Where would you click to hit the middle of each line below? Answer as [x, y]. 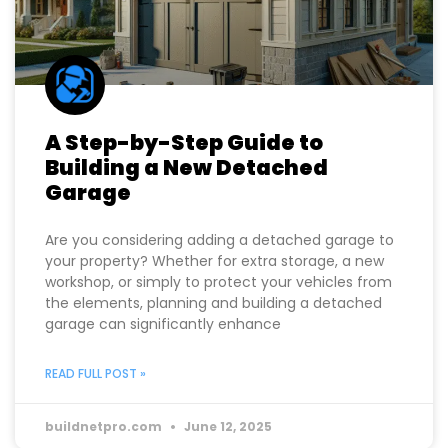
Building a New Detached [186, 223]
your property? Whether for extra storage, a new [214, 316]
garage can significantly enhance [163, 379]
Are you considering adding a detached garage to [219, 295]
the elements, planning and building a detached [213, 358]
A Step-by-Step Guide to [184, 198]
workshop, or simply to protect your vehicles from [218, 337]
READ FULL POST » [95, 429]
